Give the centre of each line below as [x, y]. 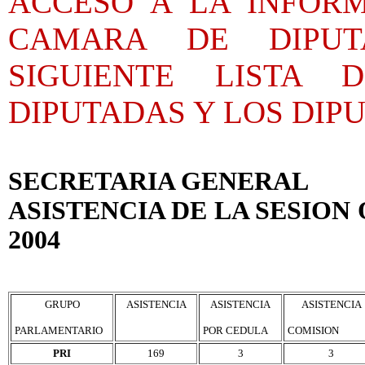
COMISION [313, 330]
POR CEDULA [235, 330]
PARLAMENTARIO [59, 330]
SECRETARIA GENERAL [158, 181]
